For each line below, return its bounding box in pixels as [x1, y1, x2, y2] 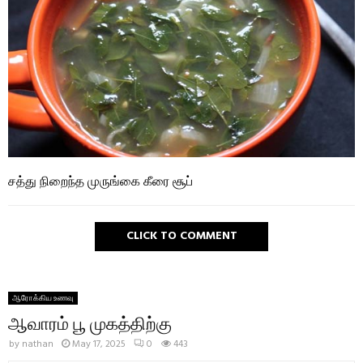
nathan [22, 335, 53, 352]
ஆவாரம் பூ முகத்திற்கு [8, 308, 172, 335]
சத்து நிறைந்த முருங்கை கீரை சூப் [8, 169, 193, 190]
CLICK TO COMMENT [126, 226, 237, 246]
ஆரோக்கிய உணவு [12, 291, 74, 305]
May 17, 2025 [72, 335, 126, 352]
